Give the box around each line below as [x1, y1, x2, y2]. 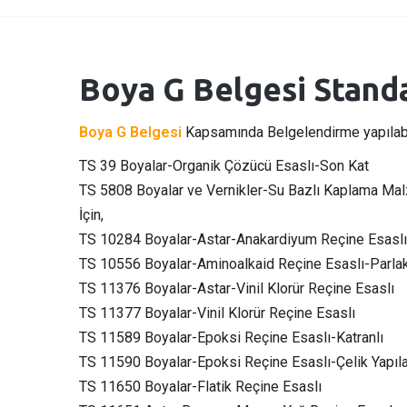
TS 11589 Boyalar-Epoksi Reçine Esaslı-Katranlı [79, 329, 383, 346]
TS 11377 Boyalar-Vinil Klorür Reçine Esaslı [79, 304, 355, 322]
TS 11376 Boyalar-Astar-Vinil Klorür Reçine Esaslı [79, 280, 394, 297]
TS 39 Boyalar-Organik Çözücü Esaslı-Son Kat [79, 157, 369, 174]
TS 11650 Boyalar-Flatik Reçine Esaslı [79, 378, 322, 395]
